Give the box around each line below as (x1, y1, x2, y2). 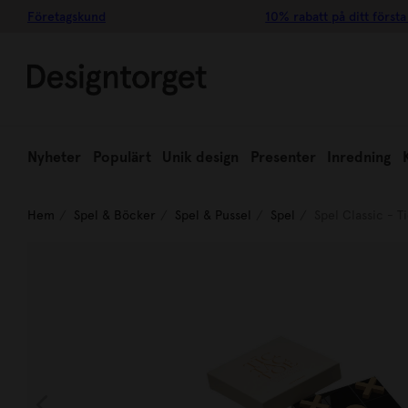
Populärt (92, 148, 151, 166)
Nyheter (27, 148, 81, 166)
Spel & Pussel (175, 208, 251, 222)
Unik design (162, 148, 240, 166)
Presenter (250, 148, 316, 166)
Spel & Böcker (74, 208, 156, 222)
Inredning (327, 148, 392, 166)
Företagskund (27, 9, 106, 24)
